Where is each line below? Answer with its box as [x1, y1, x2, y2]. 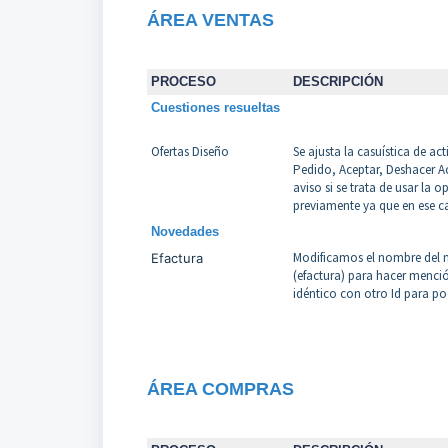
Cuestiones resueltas [150, 100, 280, 116]
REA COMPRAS [159, 379, 294, 400]
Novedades [150, 224, 219, 240]
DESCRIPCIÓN [292, 74, 383, 90]
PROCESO [150, 74, 216, 90]
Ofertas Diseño [150, 143, 229, 161]
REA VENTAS [159, 10, 274, 31]
